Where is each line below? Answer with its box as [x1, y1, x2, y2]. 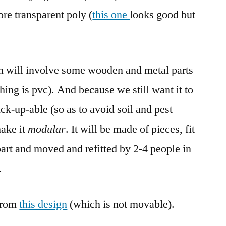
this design [19, 197, 68, 211]
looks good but [130, 7, 196, 22]
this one [92, 7, 130, 22]
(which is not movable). [67, 197, 175, 211]
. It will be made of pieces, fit [66, 122, 195, 136]
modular [28, 122, 66, 136]
